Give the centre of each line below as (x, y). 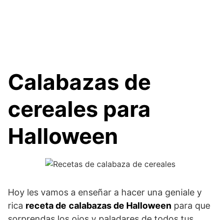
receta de (46, 206)
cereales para (79, 109)
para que (191, 206)
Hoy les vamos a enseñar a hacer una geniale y (105, 192)
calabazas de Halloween (120, 206)
